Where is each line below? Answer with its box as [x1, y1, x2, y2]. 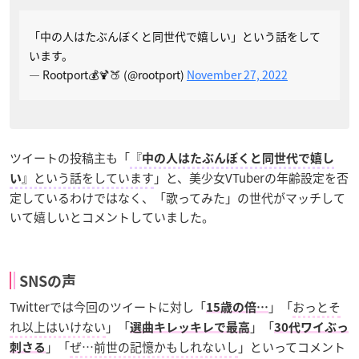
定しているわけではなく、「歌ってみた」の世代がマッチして [10, 188, 345, 207]
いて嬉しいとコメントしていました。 [10, 208, 214, 226]
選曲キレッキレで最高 [130, 321, 250, 333]
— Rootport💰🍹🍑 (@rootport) [29, 66, 187, 83]
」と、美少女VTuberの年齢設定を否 [154, 168, 349, 187]
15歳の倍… [206, 301, 268, 313]
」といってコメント [238, 337, 345, 356]
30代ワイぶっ [274, 321, 349, 333]
